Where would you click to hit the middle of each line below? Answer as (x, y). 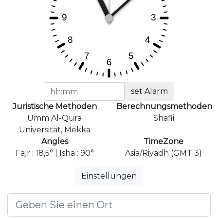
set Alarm (150, 91)
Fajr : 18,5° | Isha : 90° (54, 153)
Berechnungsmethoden (164, 107)
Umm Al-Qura (54, 118)
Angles (54, 142)
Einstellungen (109, 176)
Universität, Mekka (54, 130)
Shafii (163, 118)
